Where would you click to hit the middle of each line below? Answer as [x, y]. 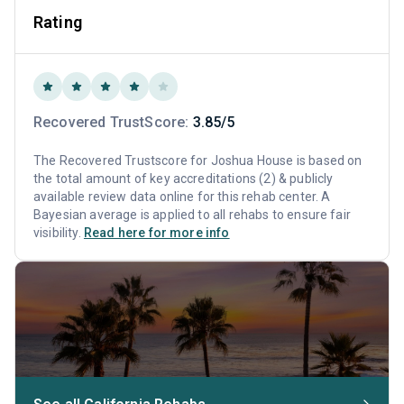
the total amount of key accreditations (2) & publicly [184, 178]
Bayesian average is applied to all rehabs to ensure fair [192, 214]
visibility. [59, 232]
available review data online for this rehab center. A [182, 196]
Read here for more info [156, 232]
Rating [58, 22]
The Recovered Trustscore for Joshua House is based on [198, 160]
